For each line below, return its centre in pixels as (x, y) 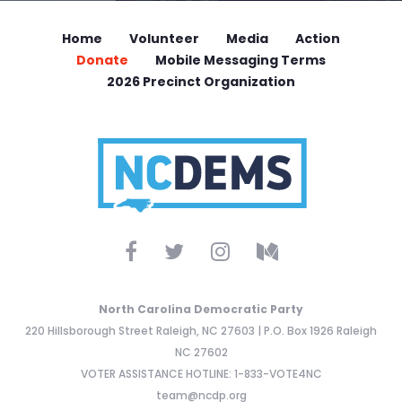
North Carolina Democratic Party (201, 309)
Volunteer (164, 39)
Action (318, 39)
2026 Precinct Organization (201, 82)
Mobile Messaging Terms (240, 60)
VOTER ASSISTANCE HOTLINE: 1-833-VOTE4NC (201, 374)
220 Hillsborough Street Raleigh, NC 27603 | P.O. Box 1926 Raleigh (201, 331)
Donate (102, 60)
